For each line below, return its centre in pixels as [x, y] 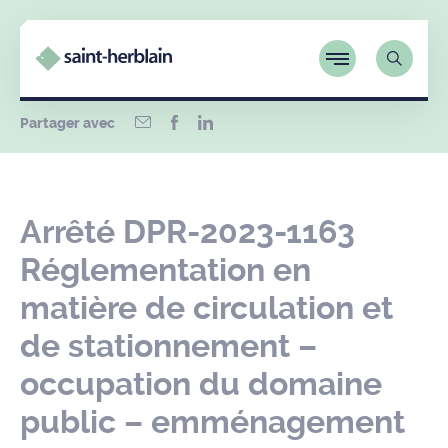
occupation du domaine [201, 384]
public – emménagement [212, 422]
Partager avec [67, 123]
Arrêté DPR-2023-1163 [187, 232]
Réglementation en [165, 270]
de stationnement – [168, 346]
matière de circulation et [206, 308]
